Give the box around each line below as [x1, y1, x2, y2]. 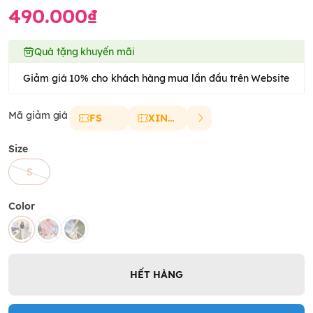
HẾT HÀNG [130, 268, 183, 281]
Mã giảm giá [8, 109, 68, 122]
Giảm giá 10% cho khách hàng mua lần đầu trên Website [23, 72, 290, 85]
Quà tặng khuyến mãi [34, 45, 135, 58]
